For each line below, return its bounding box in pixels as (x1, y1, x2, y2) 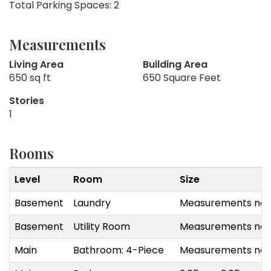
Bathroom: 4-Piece (73, 243, 164, 258)
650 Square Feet (143, 71, 221, 85)
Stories (9, 94, 44, 108)
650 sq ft (9, 71, 51, 85)
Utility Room (73, 220, 130, 234)
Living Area (9, 57, 64, 72)
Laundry (73, 196, 111, 211)
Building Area (143, 57, 207, 72)
